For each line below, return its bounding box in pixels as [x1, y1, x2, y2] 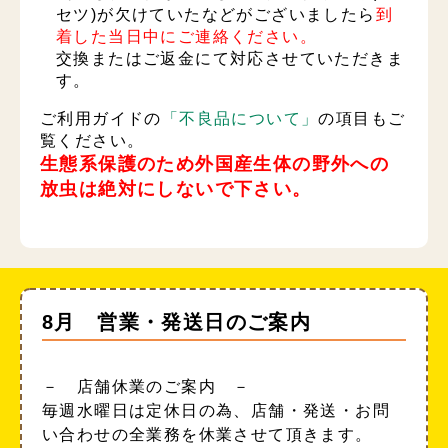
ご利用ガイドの [40, 110, 162, 127]
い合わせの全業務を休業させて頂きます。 [42, 426, 373, 443]
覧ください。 [40, 132, 168, 149]
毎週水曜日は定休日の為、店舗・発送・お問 [42, 402, 390, 419]
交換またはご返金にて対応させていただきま [56, 50, 404, 67]
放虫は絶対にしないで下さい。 [40, 179, 312, 199]
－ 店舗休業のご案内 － [42, 378, 251, 395]
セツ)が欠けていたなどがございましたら [56, 6, 376, 23]
